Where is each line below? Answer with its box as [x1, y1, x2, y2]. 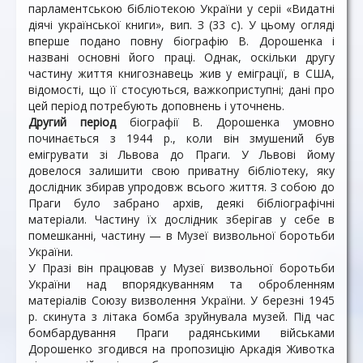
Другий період [28, 114, 116, 130]
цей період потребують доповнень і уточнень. [28, 98, 284, 113]
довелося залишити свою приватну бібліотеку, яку [28, 163, 335, 178]
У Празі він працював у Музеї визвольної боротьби [28, 260, 335, 275]
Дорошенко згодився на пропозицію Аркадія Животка [28, 341, 335, 357]
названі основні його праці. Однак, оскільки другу [28, 49, 335, 65]
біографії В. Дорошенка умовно [115, 114, 335, 130]
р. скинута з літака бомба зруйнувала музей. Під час [28, 309, 335, 324]
